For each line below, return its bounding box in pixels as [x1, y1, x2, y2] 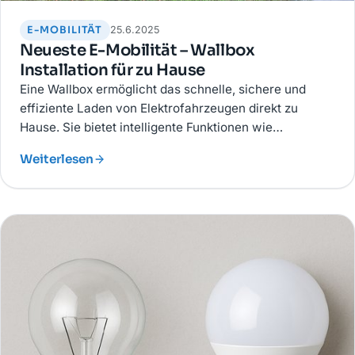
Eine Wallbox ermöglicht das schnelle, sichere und [20, 81, 306, 97]
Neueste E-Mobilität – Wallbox [20, 40, 255, 60]
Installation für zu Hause [20, 59, 206, 80]
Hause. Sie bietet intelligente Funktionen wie [20, 119, 273, 135]
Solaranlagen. [20, 157, 99, 173]
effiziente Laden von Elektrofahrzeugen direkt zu [20, 100, 298, 116]
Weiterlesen [20, 151, 94, 166]
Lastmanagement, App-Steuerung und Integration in [20, 138, 316, 154]
